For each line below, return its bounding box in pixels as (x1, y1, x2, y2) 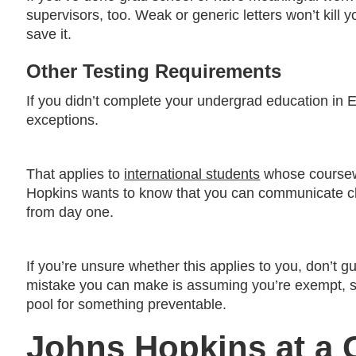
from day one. (26, 203, 114, 220)
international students (124, 165, 261, 182)
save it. (26, 25, 72, 42)
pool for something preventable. (26, 296, 227, 312)
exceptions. (26, 111, 103, 128)
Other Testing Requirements (26, 60, 282, 82)
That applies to (26, 165, 125, 182)
